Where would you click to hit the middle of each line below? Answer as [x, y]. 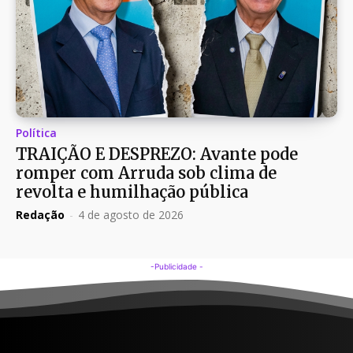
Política [36, 133]
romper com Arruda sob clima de [146, 173]
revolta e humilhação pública [132, 192]
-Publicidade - [176, 267]
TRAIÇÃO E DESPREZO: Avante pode [157, 154]
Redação [40, 215]
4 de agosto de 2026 [131, 215]
